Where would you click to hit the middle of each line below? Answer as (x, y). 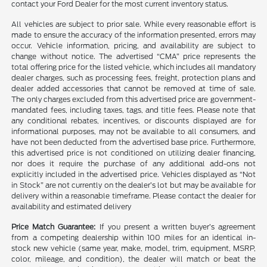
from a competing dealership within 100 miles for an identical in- (133, 238)
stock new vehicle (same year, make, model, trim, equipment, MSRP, (133, 249)
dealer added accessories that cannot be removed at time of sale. (133, 89)
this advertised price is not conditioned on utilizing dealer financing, (133, 153)
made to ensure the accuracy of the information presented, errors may (133, 35)
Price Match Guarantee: (55, 227)
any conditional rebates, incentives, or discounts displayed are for (133, 121)
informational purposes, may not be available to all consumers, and (133, 132)
